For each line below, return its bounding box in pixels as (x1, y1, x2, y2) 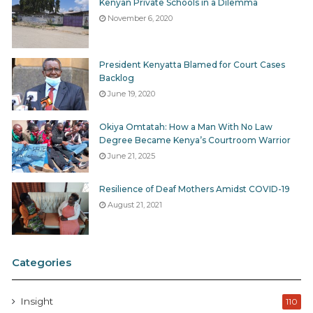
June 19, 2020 (108, 89, 155, 99)
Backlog (99, 73, 134, 84)
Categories (12, 256, 71, 270)
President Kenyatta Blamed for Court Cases (99, 59, 285, 71)
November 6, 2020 (108, 13, 173, 24)
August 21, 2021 (108, 200, 162, 210)
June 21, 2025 (108, 151, 155, 161)
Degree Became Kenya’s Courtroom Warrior (99, 135, 291, 146)
